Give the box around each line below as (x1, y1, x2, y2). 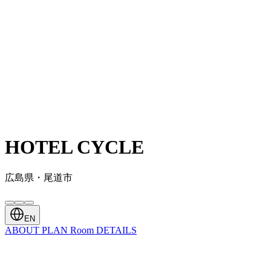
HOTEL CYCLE (5, 136, 144, 158)
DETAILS (96, 224, 137, 235)
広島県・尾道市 (5, 172, 73, 183)
